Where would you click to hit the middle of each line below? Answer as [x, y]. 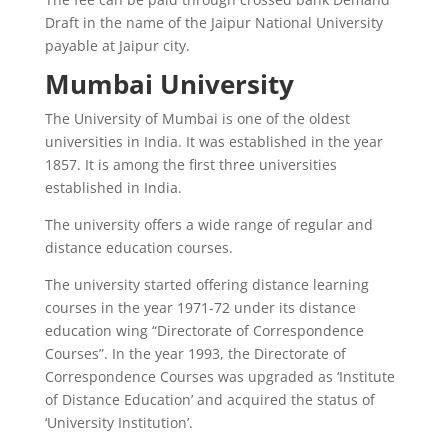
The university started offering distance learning [206, 284]
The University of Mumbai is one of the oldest [197, 118]
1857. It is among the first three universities [190, 164]
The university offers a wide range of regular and [208, 224]
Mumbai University [169, 83]
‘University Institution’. [118, 422]
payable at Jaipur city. [117, 45]
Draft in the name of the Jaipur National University [213, 22]
